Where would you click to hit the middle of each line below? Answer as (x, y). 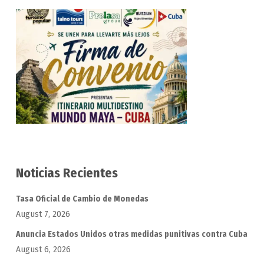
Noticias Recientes (67, 173)
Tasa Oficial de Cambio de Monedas (82, 199)
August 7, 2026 (43, 214)
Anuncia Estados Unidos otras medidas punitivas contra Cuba (131, 234)
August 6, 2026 (43, 249)
